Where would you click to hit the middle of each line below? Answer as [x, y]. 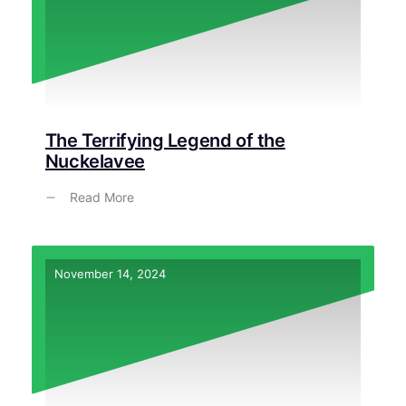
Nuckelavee [95, 162]
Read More [101, 198]
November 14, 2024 [110, 274]
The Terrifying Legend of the [165, 141]
